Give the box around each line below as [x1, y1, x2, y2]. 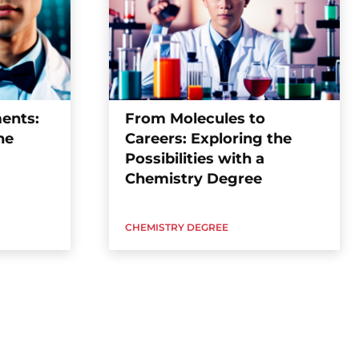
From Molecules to [125, 110, 265, 128]
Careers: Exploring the [125, 130, 292, 148]
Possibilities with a [125, 150, 264, 168]
